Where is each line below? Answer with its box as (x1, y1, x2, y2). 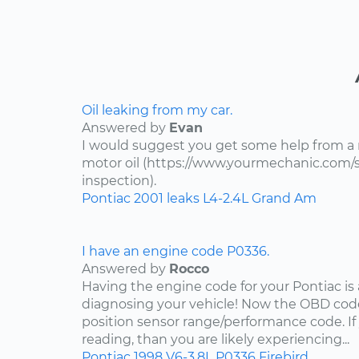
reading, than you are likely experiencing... (82, 332, 349, 348)
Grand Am (252, 191, 317, 207)
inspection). (82, 173, 156, 189)
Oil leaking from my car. (82, 103, 232, 119)
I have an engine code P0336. (82, 244, 269, 260)
